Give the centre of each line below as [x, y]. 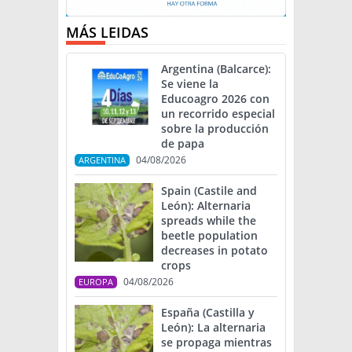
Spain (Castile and [209, 191]
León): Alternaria [206, 206]
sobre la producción [215, 129]
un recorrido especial [218, 114]
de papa [183, 144]
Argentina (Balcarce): [216, 69]
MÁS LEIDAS [107, 33]
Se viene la [190, 84]
